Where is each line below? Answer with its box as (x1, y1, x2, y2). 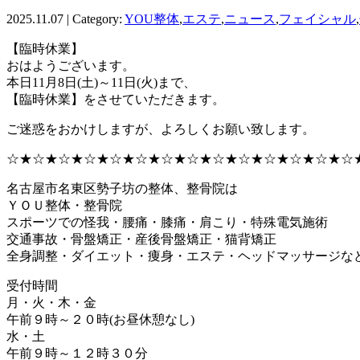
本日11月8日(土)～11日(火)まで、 (6, 75, 196, 89)
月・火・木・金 (6, 295, 96, 309)
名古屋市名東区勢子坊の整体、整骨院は (6, 181, 238, 195)
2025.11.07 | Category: (6, 11, 125, 26)
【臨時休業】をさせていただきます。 (6, 92, 225, 106)
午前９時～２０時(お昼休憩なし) (6, 312, 194, 326)
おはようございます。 (6, 58, 135, 72)
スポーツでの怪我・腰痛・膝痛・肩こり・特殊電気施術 (6, 215, 328, 229)
